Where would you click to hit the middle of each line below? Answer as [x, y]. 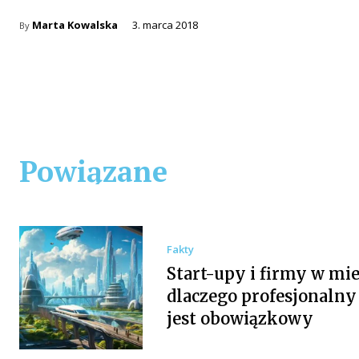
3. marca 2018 [165, 25]
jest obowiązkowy [240, 319]
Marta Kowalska [75, 25]
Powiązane [93, 171]
